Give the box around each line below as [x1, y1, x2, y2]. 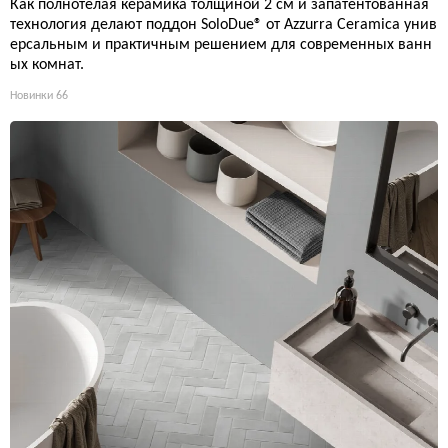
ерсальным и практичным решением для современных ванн [10, 36, 432, 53]
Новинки [10, 89, 53, 102]
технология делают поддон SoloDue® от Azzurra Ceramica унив [10, 16, 437, 33]
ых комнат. [10, 56, 84, 73]
